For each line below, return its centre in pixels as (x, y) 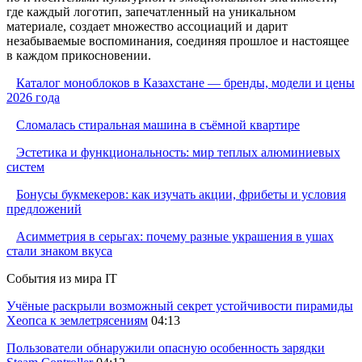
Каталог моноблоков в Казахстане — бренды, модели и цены (185, 83)
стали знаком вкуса (59, 251)
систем (25, 167)
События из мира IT (62, 279)
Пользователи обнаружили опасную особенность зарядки (166, 348)
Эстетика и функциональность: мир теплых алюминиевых (178, 153)
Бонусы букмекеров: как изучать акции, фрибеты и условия (181, 195)
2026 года (33, 98)
